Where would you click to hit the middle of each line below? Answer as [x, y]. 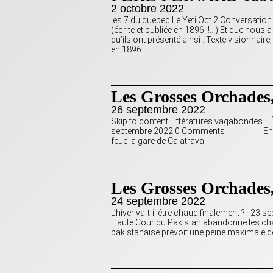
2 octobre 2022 [147, 9]
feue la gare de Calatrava [161, 141]
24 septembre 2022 [158, 201]
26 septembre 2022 [158, 110]
